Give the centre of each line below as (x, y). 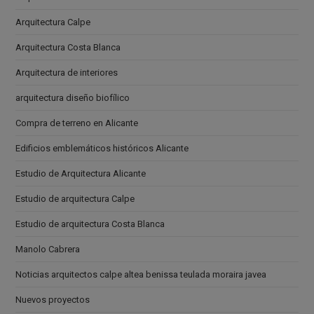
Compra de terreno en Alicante (77, 123)
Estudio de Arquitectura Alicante (81, 173)
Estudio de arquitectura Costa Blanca (90, 224)
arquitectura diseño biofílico (73, 97)
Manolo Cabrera (48, 249)
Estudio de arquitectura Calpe (75, 198)
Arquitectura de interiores (67, 72)
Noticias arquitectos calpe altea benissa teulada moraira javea (141, 274)
